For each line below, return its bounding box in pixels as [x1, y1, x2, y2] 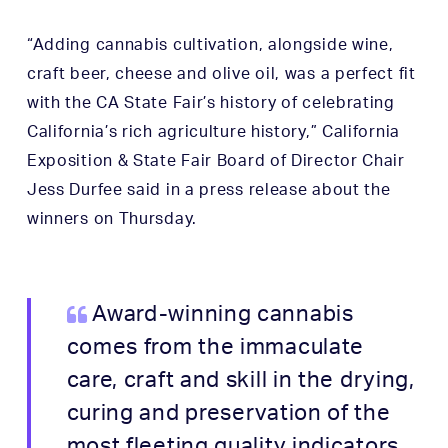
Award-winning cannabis [92, 303, 354, 325]
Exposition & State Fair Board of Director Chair [26, 153, 405, 169]
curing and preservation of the [66, 402, 391, 424]
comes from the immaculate [66, 336, 365, 358]
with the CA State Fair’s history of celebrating [26, 95, 395, 111]
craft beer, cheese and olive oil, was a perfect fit [26, 66, 416, 82]
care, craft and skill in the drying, [66, 369, 415, 391]
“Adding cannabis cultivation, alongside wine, [26, 37, 394, 53]
